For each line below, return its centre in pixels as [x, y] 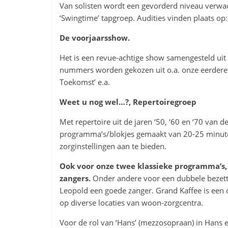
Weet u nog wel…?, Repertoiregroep [128, 102]
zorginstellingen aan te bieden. [113, 146]
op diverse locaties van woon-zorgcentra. [131, 203]
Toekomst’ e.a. [85, 82]
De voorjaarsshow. [95, 38]
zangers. [75, 178]
